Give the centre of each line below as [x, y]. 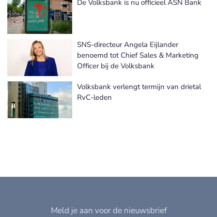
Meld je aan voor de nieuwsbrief [108, 210]
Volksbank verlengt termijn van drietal [139, 86]
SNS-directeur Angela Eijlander [128, 44]
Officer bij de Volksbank [116, 66]
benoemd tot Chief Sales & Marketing [138, 55]
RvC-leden [94, 97]
